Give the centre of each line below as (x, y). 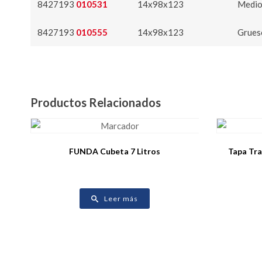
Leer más (121, 199)
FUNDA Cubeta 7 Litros (114, 151)
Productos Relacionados (96, 103)
